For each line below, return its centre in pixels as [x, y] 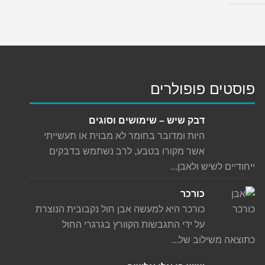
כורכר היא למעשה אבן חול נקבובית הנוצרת [120, 209]
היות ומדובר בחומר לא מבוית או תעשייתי [125, 136]
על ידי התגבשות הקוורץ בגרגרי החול [134, 225]
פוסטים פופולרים [203, 89]
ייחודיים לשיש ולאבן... [213, 167]
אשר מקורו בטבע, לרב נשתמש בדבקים [127, 151]
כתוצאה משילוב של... [214, 240]
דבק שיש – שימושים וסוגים [147, 121]
